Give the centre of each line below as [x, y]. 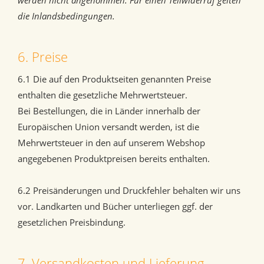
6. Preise [43, 57]
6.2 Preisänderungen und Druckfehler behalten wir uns [129, 191]
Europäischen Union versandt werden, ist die [108, 127]
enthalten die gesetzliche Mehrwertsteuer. [103, 95]
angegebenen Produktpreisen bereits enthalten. [114, 159]
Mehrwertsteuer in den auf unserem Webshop [111, 143]
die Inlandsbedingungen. [66, 16]
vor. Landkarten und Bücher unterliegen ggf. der [115, 207]
